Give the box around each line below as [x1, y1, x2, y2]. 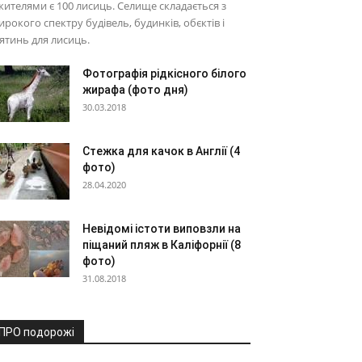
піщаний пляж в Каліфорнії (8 [82, 238, 241, 251]
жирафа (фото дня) [82, 83, 188, 96]
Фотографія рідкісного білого [82, 67, 246, 80]
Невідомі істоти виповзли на [82, 222, 241, 235]
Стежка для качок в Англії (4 [82, 145, 240, 158]
